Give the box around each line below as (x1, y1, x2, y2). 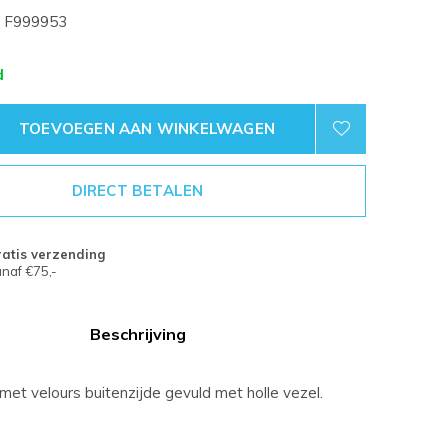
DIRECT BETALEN (71, 181, 204, 200)
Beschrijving (89, 324, 186, 344)
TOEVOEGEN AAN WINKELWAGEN (19, 119, 275, 138)
